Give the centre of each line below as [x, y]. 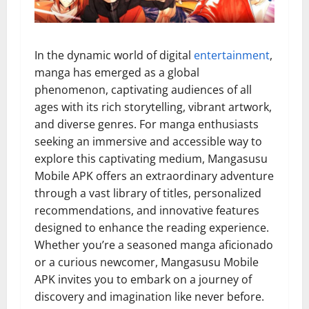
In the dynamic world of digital [114, 55]
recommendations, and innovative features [147, 210]
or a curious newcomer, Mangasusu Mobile [147, 262]
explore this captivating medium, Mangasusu [151, 158]
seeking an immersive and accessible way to [148, 141]
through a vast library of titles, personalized [148, 193]
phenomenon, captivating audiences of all [143, 89]
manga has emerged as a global [117, 72]
